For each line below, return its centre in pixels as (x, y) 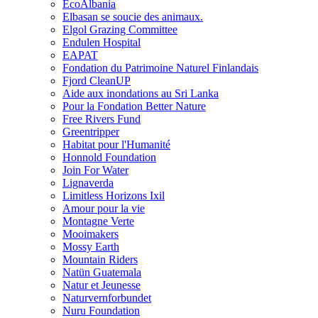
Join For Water (95, 170)
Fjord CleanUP (97, 80)
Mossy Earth (91, 246)
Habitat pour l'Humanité (116, 144)
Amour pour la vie (104, 208)
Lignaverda (88, 182)
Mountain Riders (100, 259)
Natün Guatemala (102, 272)
